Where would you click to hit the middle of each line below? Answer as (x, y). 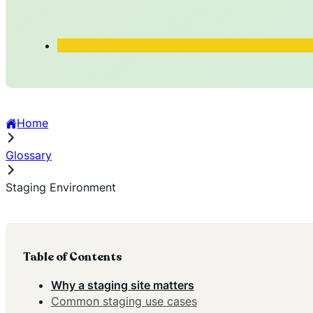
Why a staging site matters (122, 285)
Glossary (29, 155)
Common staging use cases (124, 301)
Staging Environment (61, 188)
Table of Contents (72, 257)
